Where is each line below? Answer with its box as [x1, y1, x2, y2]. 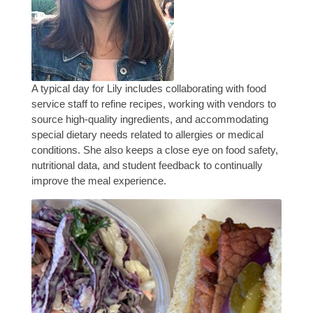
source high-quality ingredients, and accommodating [31, 112, 268, 125]
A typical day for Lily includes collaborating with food [31, 82, 266, 94]
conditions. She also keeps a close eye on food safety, [31, 143, 278, 156]
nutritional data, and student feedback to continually [31, 159, 263, 171]
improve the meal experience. [31, 174, 166, 187]
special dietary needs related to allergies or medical [31, 128, 263, 140]
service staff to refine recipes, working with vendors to [31, 97, 276, 110]
